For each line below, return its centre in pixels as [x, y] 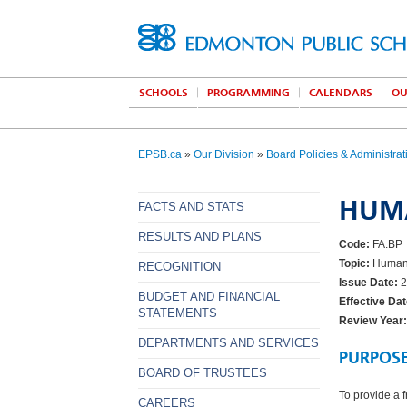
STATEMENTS [178, 313]
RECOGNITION [179, 267]
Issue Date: [368, 283]
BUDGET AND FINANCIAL [209, 297]
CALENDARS [341, 93]
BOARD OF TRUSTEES [203, 373]
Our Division [224, 154]
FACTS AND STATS [191, 207]
